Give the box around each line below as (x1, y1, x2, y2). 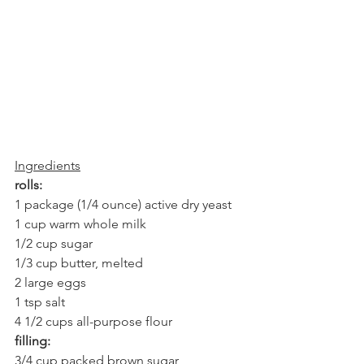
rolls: (15, 177, 42, 193)
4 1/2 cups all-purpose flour (15, 314, 172, 329)
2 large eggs (15, 275, 86, 290)
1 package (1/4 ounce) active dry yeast (15, 197, 232, 212)
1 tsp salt (15, 294, 65, 310)
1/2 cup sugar (15, 236, 93, 251)
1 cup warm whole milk (15, 216, 146, 232)
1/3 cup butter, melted (15, 255, 143, 271)
